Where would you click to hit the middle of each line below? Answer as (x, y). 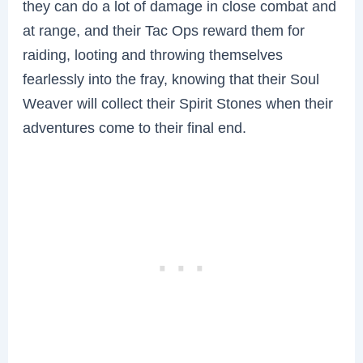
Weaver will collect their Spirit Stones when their (178, 104)
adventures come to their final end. (135, 128)
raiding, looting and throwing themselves (153, 55)
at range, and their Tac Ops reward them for (164, 31)
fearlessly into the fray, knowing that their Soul (171, 79)
